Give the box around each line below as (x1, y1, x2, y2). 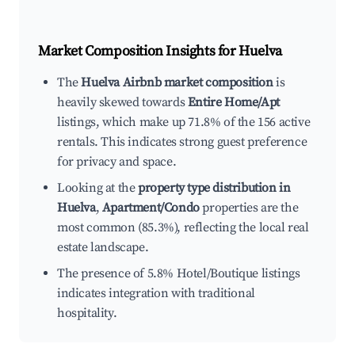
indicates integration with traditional (57, 285, 255, 302)
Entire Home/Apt (187, 94, 280, 111)
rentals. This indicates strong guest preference (57, 134, 307, 151)
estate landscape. (57, 239, 149, 256)
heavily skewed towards (57, 94, 188, 111)
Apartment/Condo (101, 200, 200, 216)
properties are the (199, 200, 299, 216)
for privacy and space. (57, 154, 177, 170)
